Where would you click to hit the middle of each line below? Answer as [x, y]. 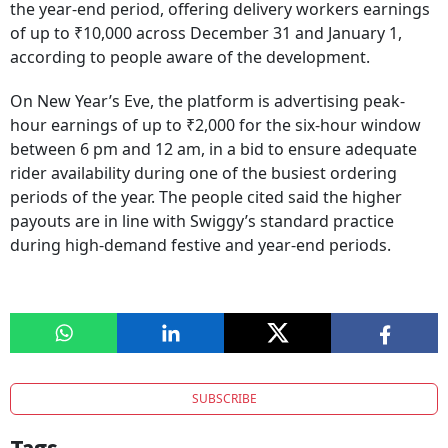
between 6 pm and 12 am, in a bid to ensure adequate [213, 149]
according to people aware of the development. [190, 57]
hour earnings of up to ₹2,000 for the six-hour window [215, 125]
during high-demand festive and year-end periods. [200, 245]
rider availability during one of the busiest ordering [203, 173]
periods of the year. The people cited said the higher [206, 197]
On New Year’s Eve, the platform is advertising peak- [207, 101]
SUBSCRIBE [224, 399]
